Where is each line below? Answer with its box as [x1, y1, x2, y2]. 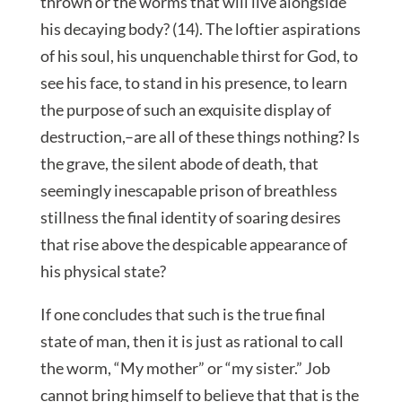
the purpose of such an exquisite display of [39, 99, 331, 119]
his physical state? [39, 260, 166, 281]
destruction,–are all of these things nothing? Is [39, 126, 360, 146]
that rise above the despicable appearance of [39, 233, 347, 254]
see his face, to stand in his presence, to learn [39, 72, 347, 92]
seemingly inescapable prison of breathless [39, 179, 337, 200]
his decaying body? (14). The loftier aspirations [39, 18, 361, 39]
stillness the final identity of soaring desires [39, 206, 341, 227]
